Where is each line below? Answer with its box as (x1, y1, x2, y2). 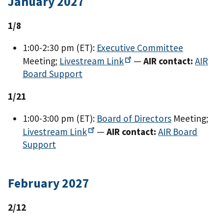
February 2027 (8, 175, 89, 191)
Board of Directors (97, 112, 171, 124)
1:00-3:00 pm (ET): (23, 112, 97, 124)
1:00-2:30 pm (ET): (23, 42, 97, 54)
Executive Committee (97, 42, 183, 54)
